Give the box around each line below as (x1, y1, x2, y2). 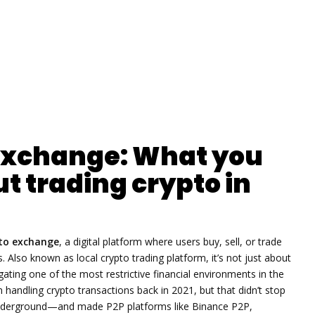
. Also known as (3, 250, 77, 264)
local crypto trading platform (77, 250, 206, 264)
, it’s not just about (206, 250, 291, 264)
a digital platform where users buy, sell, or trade (65, 234, 282, 248)
